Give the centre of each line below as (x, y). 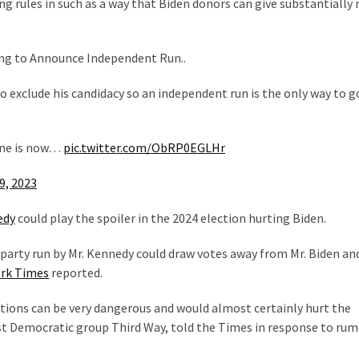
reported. (76, 272)
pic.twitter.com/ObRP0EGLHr (144, 147)
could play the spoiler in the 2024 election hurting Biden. (171, 218)
